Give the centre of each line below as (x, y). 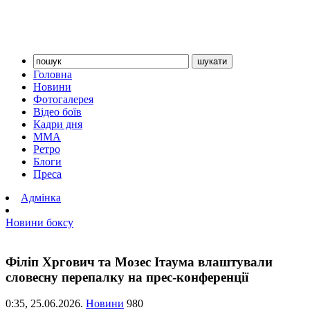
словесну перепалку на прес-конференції (127, 277)
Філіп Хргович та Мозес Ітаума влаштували (139, 262)
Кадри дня (58, 124)
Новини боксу (39, 222)
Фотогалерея (63, 99)
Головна (53, 74)
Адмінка (41, 198)
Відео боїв (57, 112)
